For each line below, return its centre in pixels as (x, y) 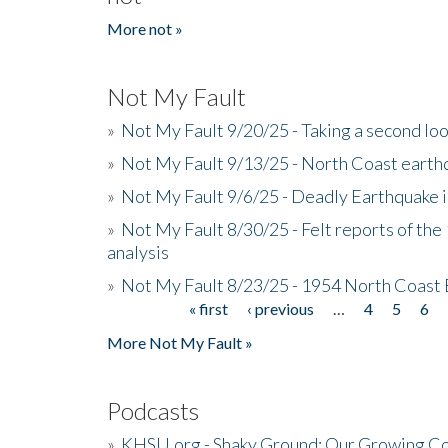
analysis (138, 251)
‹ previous (281, 308)
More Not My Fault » (180, 342)
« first (209, 308)
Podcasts (153, 410)
